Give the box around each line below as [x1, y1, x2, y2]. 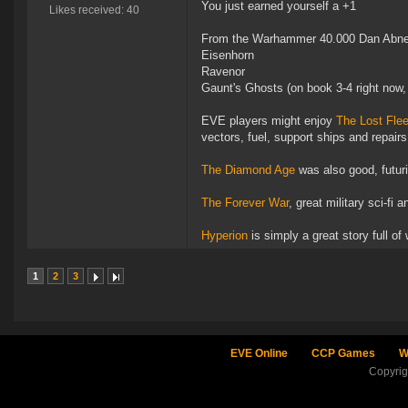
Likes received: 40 [48, 4, 139, 17]
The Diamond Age [201, 163, 295, 178]
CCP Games [311, 347, 375, 361]
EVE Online [229, 347, 288, 361]
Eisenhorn [201, 48, 254, 63]
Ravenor [201, 65, 245, 79]
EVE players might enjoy [201, 114, 332, 128]
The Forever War [201, 196, 289, 210]
